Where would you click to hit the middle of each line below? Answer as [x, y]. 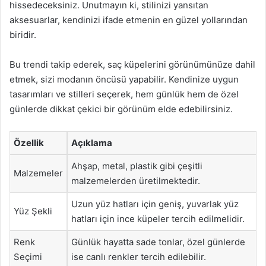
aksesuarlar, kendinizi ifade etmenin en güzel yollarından [129, 20]
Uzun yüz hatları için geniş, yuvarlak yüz [155, 204]
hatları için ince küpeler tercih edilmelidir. [158, 219]
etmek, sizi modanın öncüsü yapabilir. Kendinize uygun [124, 79]
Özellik [29, 143]
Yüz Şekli [33, 211]
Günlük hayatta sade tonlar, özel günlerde [158, 242]
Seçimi [28, 257]
